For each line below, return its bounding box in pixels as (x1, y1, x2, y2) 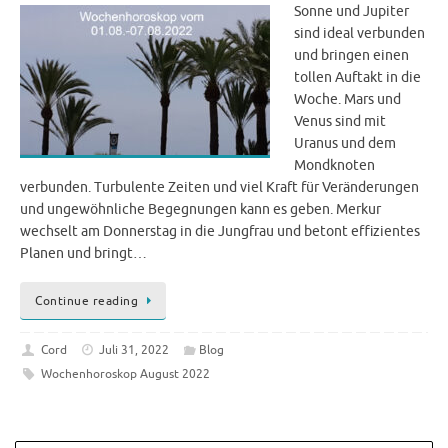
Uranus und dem (294, 135, 396, 152)
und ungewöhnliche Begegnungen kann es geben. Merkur (20, 201, 381, 218)
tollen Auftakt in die (294, 69, 421, 86)
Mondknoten (294, 157, 375, 174)
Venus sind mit (294, 113, 386, 130)
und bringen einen (294, 47, 409, 64)
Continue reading (35, 292, 138, 309)
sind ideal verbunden (294, 25, 425, 42)
